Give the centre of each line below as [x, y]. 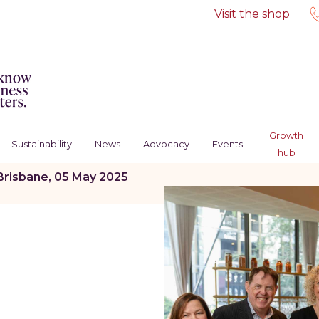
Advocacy [166, 144]
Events [227, 144]
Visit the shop [252, 14]
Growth [287, 136]
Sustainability [41, 144]
